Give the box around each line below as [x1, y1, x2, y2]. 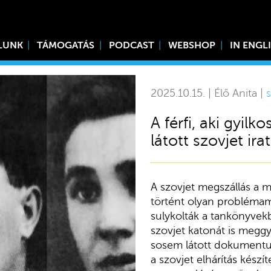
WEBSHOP [168, 40, 216, 51]
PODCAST [108, 40, 154, 51]
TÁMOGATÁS [37, 40, 95, 51]
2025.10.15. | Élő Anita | [150, 87, 266, 99]
